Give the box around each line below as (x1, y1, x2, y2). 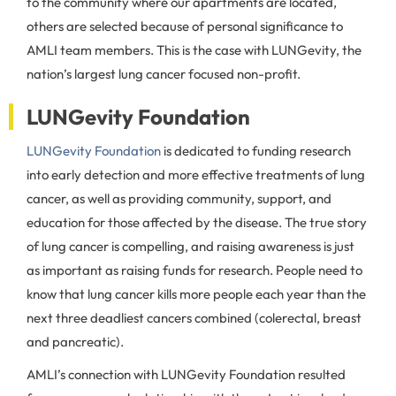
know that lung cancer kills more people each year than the (27, 286, 366, 302)
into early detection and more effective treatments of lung (27, 166, 365, 183)
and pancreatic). (27, 333, 124, 350)
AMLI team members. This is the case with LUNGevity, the (27, 42, 362, 58)
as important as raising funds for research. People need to (27, 262, 362, 278)
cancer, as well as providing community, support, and (27, 190, 331, 207)
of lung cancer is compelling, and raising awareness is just (27, 238, 354, 255)
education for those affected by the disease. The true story (27, 214, 367, 231)
